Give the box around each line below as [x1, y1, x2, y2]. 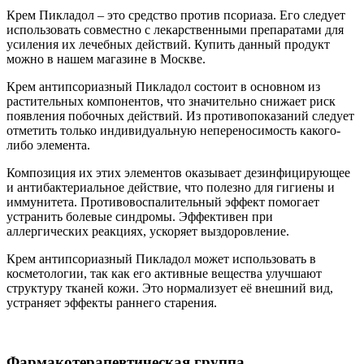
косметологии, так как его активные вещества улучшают [6, 266, 322, 281]
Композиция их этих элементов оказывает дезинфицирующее [6, 166, 350, 180]
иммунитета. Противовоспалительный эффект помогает [6, 195, 319, 210]
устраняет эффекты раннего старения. [6, 296, 217, 310]
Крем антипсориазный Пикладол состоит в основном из [6, 80, 320, 94]
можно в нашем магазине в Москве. [6, 52, 206, 67]
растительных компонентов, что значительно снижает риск [6, 94, 336, 109]
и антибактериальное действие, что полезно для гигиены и [6, 180, 335, 195]
